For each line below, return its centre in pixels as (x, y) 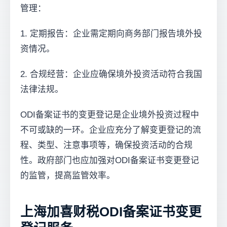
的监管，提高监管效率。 (68, 175)
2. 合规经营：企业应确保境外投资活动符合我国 (111, 74)
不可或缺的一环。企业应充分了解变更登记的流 (111, 130)
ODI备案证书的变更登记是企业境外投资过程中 (110, 115)
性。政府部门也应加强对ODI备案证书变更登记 (110, 160)
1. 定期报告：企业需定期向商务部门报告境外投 (111, 33)
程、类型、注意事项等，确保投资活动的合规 (106, 145)
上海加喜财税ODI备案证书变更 (111, 212)
